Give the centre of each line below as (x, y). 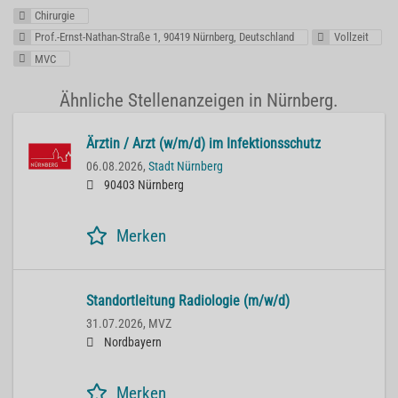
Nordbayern (131, 342)
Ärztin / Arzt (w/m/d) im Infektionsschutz (203, 143)
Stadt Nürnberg (186, 166)
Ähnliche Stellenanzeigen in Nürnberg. (199, 100)
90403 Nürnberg (143, 185)
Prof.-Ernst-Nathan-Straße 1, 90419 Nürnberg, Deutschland (165, 37)
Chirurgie (55, 16)
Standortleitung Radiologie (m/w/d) (188, 300)
